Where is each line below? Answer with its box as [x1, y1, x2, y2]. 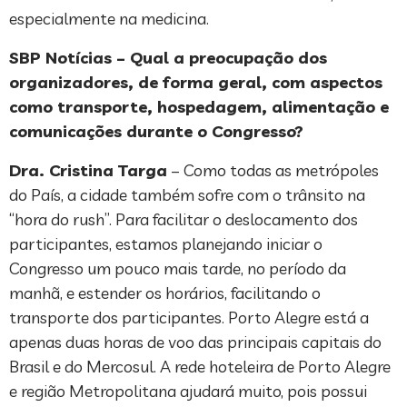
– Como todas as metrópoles [167, 159, 379, 181]
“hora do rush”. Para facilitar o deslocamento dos [9, 208, 358, 230]
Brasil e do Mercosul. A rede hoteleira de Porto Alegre [9, 355, 391, 377]
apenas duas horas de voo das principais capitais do [9, 331, 382, 352]
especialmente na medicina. [9, 7, 209, 29]
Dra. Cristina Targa [9, 159, 167, 181]
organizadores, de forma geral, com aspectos [9, 71, 382, 93]
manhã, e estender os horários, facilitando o [9, 282, 321, 303]
